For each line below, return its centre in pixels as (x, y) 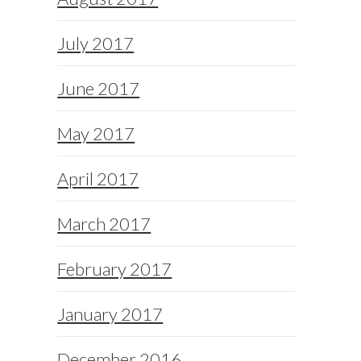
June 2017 (99, 89)
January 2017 (110, 314)
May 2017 (96, 134)
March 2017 (104, 224)
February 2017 (115, 269)
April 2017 (98, 179)
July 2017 (96, 44)
